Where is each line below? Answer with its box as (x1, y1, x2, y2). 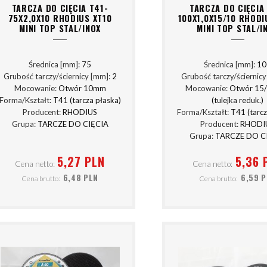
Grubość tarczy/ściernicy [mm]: (3, 72, 112, 82)
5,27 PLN (57, 152, 105, 170)
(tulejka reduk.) (212, 95, 264, 105)
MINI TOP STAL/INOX (19, 21, 101, 35)
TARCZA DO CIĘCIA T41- (11, 1, 108, 14)
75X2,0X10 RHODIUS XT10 (8, 11, 112, 24)
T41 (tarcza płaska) (52, 95, 121, 105)
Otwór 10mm (58, 83, 106, 94)
